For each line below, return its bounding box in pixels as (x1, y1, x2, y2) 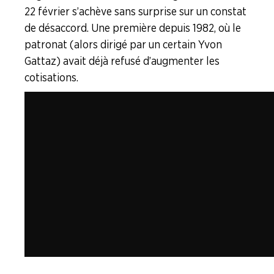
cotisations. (24, 71, 78, 84)
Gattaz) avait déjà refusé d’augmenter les (24, 54, 220, 67)
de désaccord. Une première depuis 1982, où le (24, 21, 241, 34)
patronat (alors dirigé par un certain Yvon (24, 38, 222, 51)
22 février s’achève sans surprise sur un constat (24, 5, 246, 18)
